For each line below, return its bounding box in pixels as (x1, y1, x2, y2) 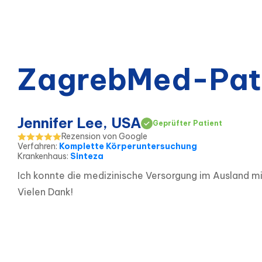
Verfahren (18, 141, 56, 152)
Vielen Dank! (18, 186, 73, 198)
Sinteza (70, 151, 104, 162)
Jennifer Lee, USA (18, 114, 141, 132)
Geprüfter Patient (153, 118, 222, 127)
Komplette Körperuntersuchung (59, 141, 197, 152)
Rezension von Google (61, 131, 147, 142)
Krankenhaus (18, 151, 67, 162)
